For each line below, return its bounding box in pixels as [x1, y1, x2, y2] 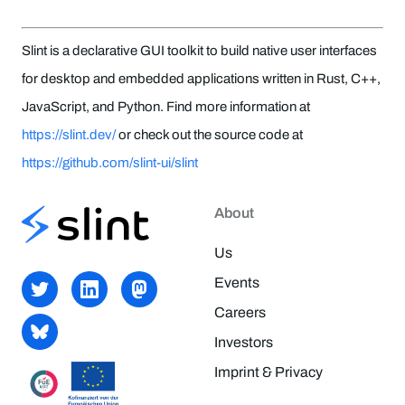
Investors [213, 334, 273, 351]
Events [213, 275, 259, 291]
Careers [213, 305, 266, 321]
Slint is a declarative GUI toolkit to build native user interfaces [22, 42, 377, 58]
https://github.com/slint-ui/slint [22, 155, 198, 170]
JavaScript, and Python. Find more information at [22, 99, 310, 114]
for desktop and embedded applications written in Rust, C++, [22, 71, 381, 86]
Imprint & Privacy [213, 364, 323, 381]
